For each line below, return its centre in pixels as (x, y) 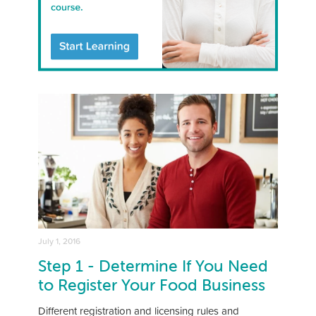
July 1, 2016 (59, 241)
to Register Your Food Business (152, 285)
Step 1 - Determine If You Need (153, 266)
